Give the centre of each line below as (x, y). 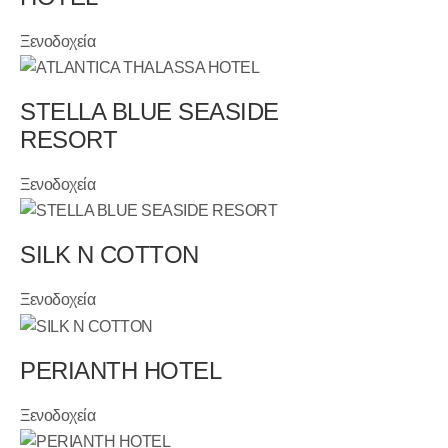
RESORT (69, 140)
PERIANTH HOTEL (121, 370)
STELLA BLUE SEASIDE (149, 112)
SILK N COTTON (109, 255)
